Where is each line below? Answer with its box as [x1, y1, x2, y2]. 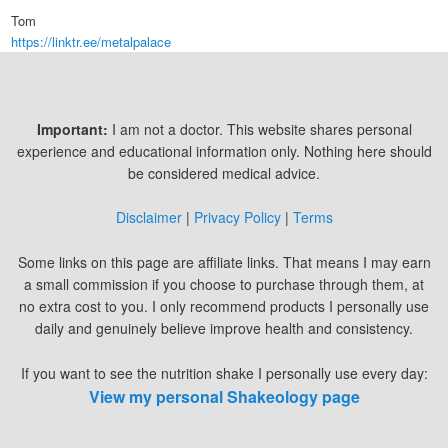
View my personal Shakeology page [88, 384, 360, 408]
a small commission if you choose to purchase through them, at [24, 274, 424, 295]
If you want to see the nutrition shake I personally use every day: [20, 362, 428, 383]
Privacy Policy [193, 207, 281, 228]
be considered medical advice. [128, 162, 320, 183]
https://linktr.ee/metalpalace [11, 31, 172, 51]
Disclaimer [115, 207, 182, 228]
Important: [36, 118, 108, 139]
